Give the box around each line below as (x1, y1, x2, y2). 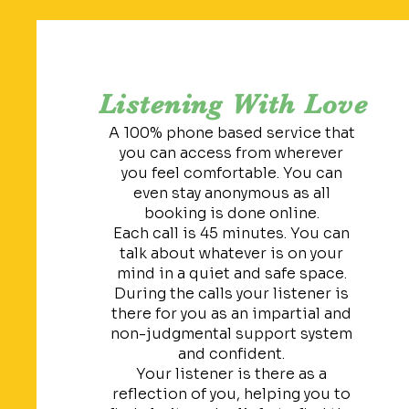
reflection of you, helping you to (112, 384, 351, 404)
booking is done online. (143, 204, 320, 223)
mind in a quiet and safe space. (116, 264, 347, 283)
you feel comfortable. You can (121, 163, 342, 183)
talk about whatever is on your (120, 244, 344, 263)
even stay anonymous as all (132, 184, 330, 203)
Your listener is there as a (136, 364, 328, 383)
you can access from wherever (120, 143, 344, 163)
